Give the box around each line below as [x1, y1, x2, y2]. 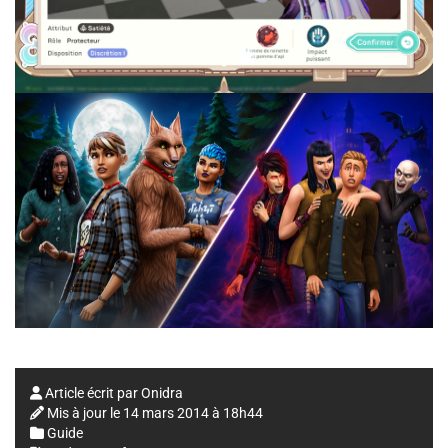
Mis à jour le [47, 404, 123, 421]
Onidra [141, 384, 183, 401]
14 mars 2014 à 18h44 [123, 404, 263, 421]
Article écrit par [42, 384, 141, 401]
